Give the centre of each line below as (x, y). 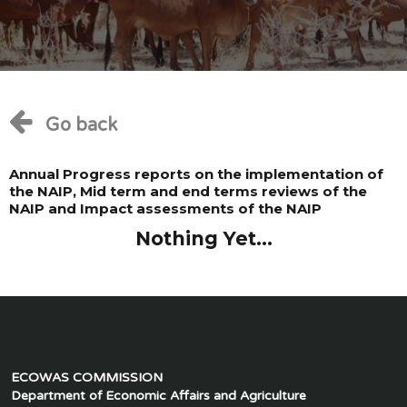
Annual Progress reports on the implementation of (196, 174)
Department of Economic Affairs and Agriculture (158, 396)
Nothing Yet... (203, 238)
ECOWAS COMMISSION (86, 377)
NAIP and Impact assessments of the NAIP (165, 208)
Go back (81, 125)
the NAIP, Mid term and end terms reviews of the (188, 191)
